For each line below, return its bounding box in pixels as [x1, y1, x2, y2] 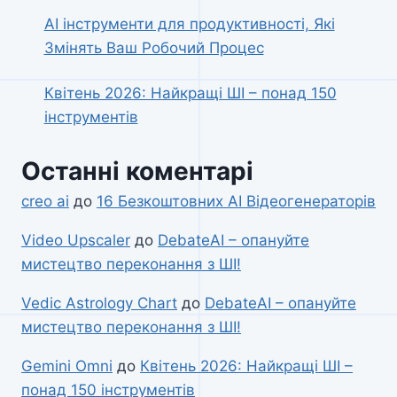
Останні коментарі [21, 155, 253, 186]
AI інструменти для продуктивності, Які [43, 15, 335, 34]
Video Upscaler [21, 230, 130, 249]
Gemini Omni [21, 356, 113, 375]
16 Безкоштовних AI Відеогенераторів [97, 191, 376, 210]
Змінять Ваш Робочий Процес [43, 39, 264, 58]
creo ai [21, 191, 69, 210]
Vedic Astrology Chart [21, 293, 177, 312]
